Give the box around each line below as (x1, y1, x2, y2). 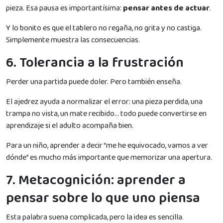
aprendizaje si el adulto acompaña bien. (6, 119, 133, 132)
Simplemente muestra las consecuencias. (6, 33, 140, 46)
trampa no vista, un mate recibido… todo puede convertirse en (6, 107, 207, 120)
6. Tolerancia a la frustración (6, 51, 184, 74)
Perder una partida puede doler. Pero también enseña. (6, 75, 182, 88)
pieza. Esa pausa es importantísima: (6, 1, 123, 14)
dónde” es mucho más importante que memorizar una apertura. (6, 151, 212, 164)
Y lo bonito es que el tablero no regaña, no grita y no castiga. (6, 21, 202, 34)
